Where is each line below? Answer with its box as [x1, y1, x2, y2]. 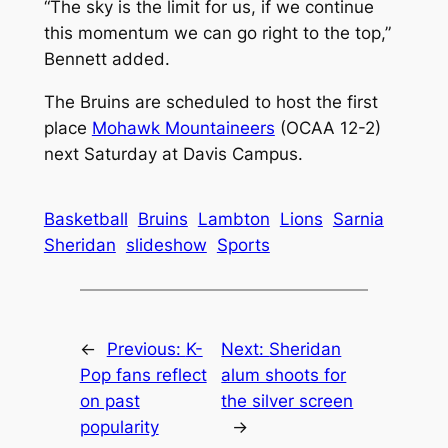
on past [79, 390, 140, 411]
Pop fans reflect [79, 364, 207, 385]
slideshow [125, 235, 207, 256]
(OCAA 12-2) [274, 118, 381, 139]
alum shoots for [221, 364, 347, 385]
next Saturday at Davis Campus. [43, 144, 303, 165]
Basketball [43, 209, 128, 230]
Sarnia [332, 209, 384, 230]
